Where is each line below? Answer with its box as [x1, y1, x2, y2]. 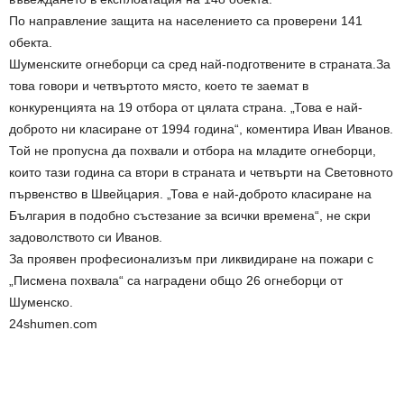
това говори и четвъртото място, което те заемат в [9, 78, 308, 93]
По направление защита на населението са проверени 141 [9, 13, 363, 28]
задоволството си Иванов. [9, 229, 162, 244]
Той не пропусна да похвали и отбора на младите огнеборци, [9, 142, 376, 158]
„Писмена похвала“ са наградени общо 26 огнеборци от [9, 272, 343, 288]
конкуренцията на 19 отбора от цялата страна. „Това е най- [9, 99, 363, 115]
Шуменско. [9, 294, 73, 309]
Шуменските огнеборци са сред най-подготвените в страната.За [9, 56, 390, 71]
